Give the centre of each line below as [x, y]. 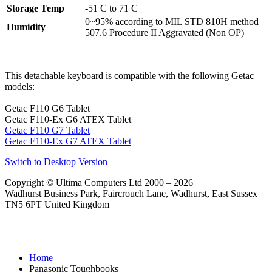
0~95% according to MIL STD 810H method [172, 22]
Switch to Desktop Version [56, 162]
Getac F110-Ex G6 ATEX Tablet [68, 120]
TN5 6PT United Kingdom [57, 205]
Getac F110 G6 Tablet [47, 109]
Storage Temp [36, 8]
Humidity [26, 27]
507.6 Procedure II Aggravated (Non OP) [165, 33]
